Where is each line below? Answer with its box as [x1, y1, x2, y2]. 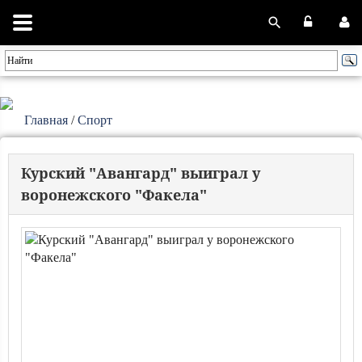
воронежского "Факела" [21, 185, 207, 204]
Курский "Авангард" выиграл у [21, 163, 260, 183]
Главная [24, 113, 68, 127]
